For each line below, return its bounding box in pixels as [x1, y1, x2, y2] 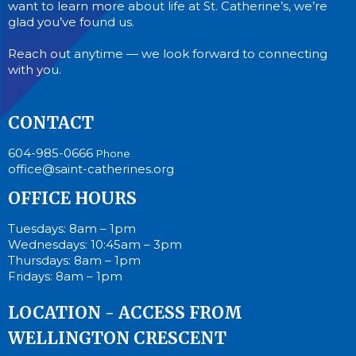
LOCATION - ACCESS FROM [8, 301, 242, 323]
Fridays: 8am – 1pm [8, 268, 122, 284]
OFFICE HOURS [8, 188, 137, 210]
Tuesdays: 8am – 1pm [8, 220, 136, 236]
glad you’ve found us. [8, 14, 134, 29]
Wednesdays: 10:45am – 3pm [8, 236, 182, 252]
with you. [8, 61, 61, 77]
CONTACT [8, 112, 94, 134]
